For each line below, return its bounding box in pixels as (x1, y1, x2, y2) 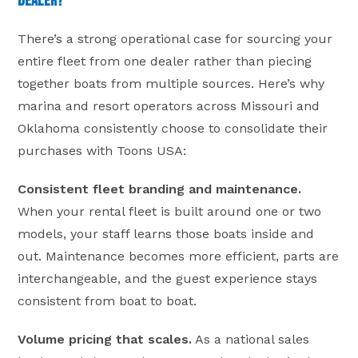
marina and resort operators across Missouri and (18, 97, 320, 113)
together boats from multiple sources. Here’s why (18, 75, 325, 91)
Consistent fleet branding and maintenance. (18, 181, 302, 197)
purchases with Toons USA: (18, 142, 187, 158)
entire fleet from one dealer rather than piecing (18, 53, 312, 69)
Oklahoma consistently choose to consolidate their (18, 120, 328, 136)
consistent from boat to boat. (18, 292, 197, 308)
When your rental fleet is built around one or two (18, 203, 322, 219)
